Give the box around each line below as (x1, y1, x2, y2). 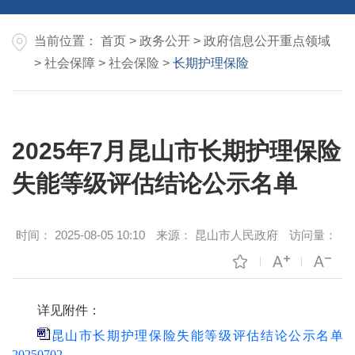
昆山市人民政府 (192, 228, 278, 242)
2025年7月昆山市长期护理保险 (12, 138, 341, 165)
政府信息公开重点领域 (204, 34, 330, 48)
